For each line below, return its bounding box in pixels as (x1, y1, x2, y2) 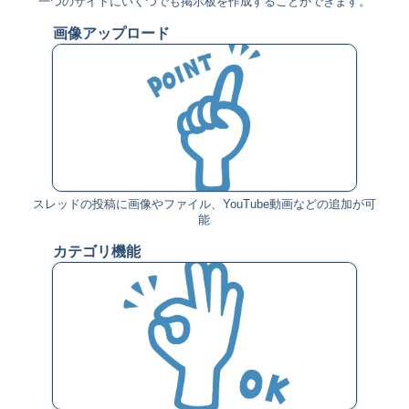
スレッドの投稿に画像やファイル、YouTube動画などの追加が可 (32, 196, 376, 211)
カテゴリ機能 (52, 243, 141, 259)
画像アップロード (52, 25, 170, 41)
